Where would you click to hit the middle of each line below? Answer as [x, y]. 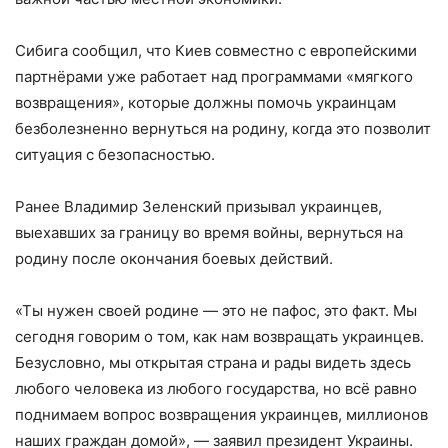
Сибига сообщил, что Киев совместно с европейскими [216, 51]
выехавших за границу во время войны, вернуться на [209, 233]
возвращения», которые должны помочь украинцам [205, 103]
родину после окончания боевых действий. [174, 259]
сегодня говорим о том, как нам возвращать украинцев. [219, 337]
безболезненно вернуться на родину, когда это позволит [223, 129]
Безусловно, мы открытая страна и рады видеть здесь [213, 363]
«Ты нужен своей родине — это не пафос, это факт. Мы [216, 311]
